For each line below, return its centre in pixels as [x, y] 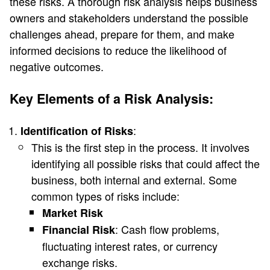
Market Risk [73, 212]
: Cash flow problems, [167, 229]
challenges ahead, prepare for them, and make [122, 33]
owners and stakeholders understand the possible [129, 17]
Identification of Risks [77, 130]
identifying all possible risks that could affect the [146, 163]
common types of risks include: [105, 196]
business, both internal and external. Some [134, 179]
